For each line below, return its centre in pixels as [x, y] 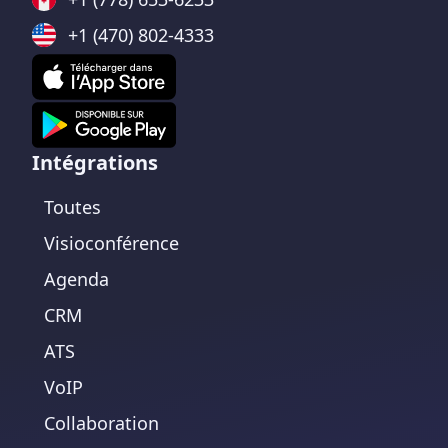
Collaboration [101, 422]
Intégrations [95, 162]
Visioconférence [111, 242]
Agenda [76, 278]
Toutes [72, 206]
